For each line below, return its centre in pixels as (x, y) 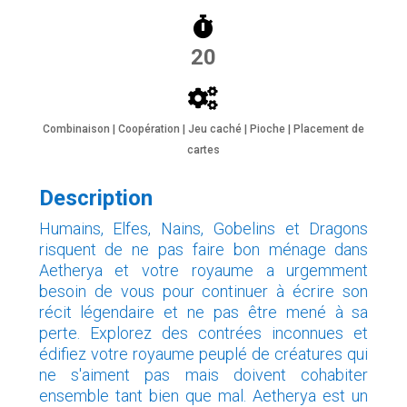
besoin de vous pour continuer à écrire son (203, 291)
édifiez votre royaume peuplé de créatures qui (203, 353)
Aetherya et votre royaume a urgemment (203, 270)
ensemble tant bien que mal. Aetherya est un (203, 395)
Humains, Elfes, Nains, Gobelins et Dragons (203, 228)
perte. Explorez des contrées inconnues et (203, 333)
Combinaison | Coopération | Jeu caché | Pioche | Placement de (203, 129)
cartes (203, 149)
